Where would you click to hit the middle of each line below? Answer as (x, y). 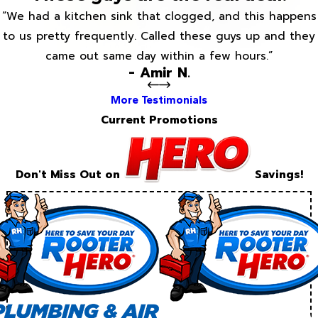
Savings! (277, 175)
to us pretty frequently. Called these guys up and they (159, 36)
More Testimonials (159, 100)
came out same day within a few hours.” (159, 56)
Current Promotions (159, 120)
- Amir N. (159, 72)
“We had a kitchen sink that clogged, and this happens (159, 16)
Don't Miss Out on (69, 175)
